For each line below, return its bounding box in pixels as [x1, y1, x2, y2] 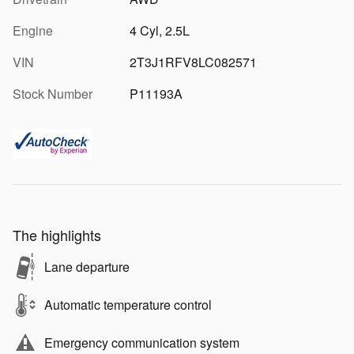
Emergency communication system [44, 333, 239, 352]
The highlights [13, 224, 101, 246]
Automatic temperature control [44, 296, 212, 314]
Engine [13, 21, 53, 40]
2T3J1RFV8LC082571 [129, 53, 257, 72]
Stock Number [13, 85, 92, 104]
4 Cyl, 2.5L [129, 21, 190, 40]
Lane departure [44, 258, 130, 277]
